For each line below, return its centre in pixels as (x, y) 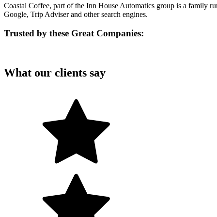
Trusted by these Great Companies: (74, 33)
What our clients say (55, 72)
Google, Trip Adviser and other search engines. (78, 15)
